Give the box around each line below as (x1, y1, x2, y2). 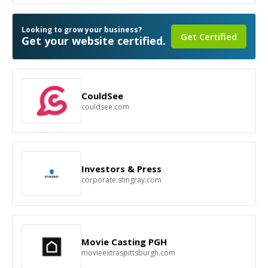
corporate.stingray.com (81, 175, 162, 185)
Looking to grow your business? (22, 25, 142, 35)
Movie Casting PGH (81, 236, 167, 248)
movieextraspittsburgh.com (81, 248, 175, 258)
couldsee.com (81, 102, 129, 112)
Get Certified (181, 31, 237, 42)
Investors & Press (81, 163, 162, 175)
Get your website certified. (22, 33, 166, 48)
